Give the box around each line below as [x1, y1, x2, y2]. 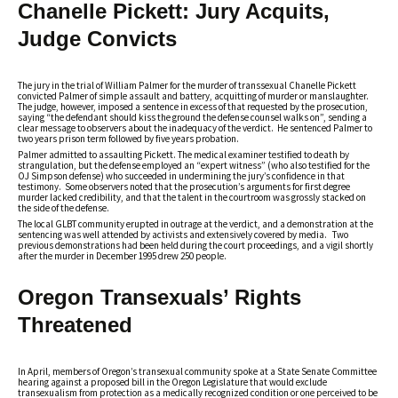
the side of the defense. [18, 202, 109, 214]
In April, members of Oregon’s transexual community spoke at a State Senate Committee [18, 365, 377, 378]
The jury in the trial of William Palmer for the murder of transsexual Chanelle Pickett [18, 79, 356, 92]
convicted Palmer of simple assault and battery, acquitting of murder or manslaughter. [18, 90, 370, 102]
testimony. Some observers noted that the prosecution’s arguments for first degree [18, 180, 350, 193]
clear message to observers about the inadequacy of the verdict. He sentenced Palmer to [18, 122, 372, 134]
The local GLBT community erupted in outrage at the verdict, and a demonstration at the [18, 218, 373, 230]
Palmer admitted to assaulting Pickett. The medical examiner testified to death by [18, 148, 349, 161]
